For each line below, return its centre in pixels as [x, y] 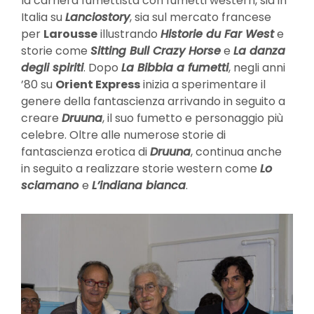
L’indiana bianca [139, 185]
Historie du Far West [217, 34]
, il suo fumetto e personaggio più [193, 118]
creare [41, 118]
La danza [259, 50]
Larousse [70, 34]
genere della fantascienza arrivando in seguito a [153, 101]
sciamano [50, 185]
